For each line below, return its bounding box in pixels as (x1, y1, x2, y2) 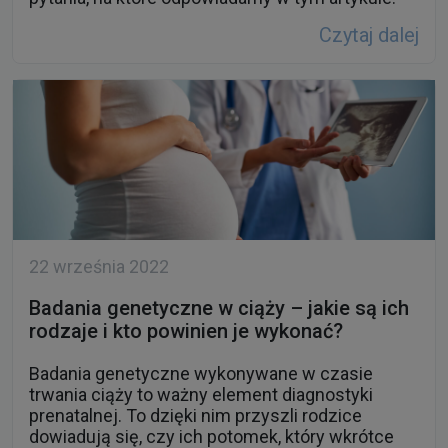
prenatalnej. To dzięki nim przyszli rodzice (29, 405, 362, 427)
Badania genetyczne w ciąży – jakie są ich (29, 296, 409, 321)
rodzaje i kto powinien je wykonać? (29, 319, 343, 344)
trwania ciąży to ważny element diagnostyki (29, 384, 373, 406)
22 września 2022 (29, 256, 169, 278)
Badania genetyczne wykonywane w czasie (29, 363, 373, 385)
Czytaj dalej (319, 23, 419, 48)
